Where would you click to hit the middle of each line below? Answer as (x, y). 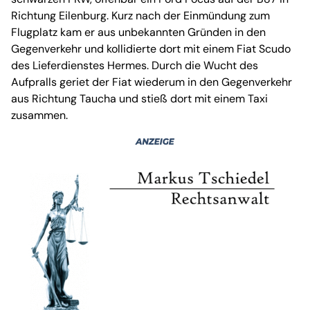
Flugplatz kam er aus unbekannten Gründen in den (138, 32)
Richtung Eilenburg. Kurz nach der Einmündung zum (140, 15)
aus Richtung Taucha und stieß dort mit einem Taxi (139, 98)
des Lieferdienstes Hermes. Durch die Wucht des (135, 65)
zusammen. (39, 115)
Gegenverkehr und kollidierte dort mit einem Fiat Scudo (151, 48)
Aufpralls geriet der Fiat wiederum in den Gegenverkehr (152, 82)
